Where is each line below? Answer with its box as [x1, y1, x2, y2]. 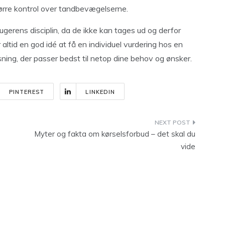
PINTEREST [9, 88, 45, 95]
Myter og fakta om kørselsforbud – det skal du [34, 129, 195, 139]
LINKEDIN [85, 88, 116, 95]
